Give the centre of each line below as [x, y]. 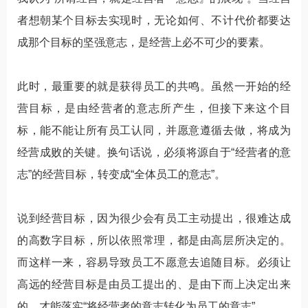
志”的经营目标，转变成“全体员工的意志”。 [121, 174]
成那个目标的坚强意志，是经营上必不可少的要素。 [144, 42]
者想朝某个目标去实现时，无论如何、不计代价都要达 [154, 20]
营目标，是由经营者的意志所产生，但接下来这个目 [154, 108]
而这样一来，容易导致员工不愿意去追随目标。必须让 [154, 262]
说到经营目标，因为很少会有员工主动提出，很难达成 [154, 218]
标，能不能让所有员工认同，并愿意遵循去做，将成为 [154, 130]
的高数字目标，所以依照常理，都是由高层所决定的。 [154, 240]
